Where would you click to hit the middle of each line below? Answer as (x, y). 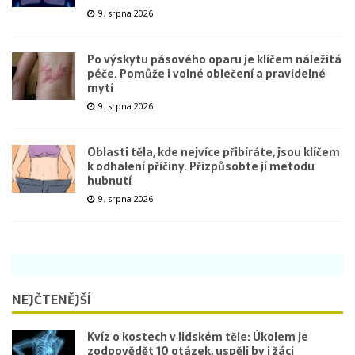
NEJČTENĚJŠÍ (52, 300)
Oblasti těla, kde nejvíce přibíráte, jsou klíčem (214, 153)
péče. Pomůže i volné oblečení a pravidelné (206, 74)
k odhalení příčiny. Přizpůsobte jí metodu (201, 167)
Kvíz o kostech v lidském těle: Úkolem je (198, 337)
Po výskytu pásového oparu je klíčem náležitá (214, 60)
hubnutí (109, 181)
